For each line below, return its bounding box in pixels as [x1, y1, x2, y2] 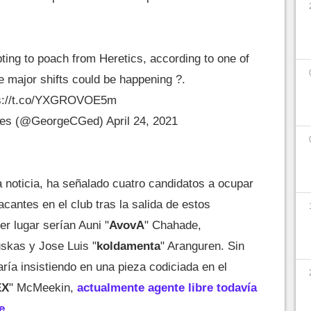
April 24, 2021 [106, 115, 178, 128]
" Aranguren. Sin [160, 239, 244, 253]
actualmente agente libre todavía [77, 281, 257, 294]
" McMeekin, [9, 281, 77, 294]
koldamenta [96, 239, 160, 253]
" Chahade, [144, 219, 201, 232]
